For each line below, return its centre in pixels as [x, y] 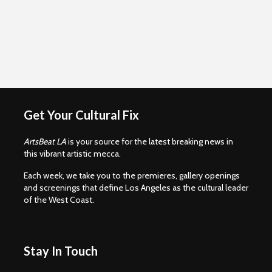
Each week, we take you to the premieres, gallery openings [132, 175]
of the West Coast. [59, 199]
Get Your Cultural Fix [81, 114]
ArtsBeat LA [45, 141]
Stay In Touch [61, 250]
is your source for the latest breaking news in [150, 141]
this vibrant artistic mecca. [72, 153]
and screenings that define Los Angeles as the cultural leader [136, 187]
